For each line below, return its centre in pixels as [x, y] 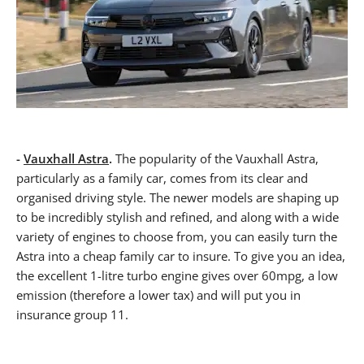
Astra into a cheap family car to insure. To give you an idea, [181, 256]
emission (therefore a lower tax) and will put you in [158, 295]
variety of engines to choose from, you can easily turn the [177, 236]
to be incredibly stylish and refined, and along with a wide [178, 217]
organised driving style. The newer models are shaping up [178, 197]
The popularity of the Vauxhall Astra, [217, 158]
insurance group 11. [72, 314]
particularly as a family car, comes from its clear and [162, 178]
